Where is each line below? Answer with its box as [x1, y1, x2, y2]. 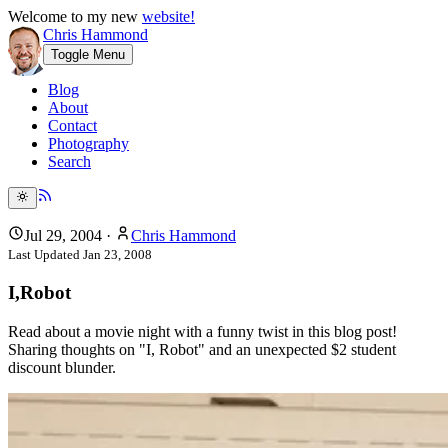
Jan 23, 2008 [83, 247, 152, 263]
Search [48, 153, 91, 170]
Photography [48, 135, 129, 152]
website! [142, 8, 195, 25]
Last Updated [8, 247, 83, 263]
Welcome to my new [8, 8, 142, 25]
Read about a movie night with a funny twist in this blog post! [8, 322, 397, 340]
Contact [48, 117, 97, 134]
